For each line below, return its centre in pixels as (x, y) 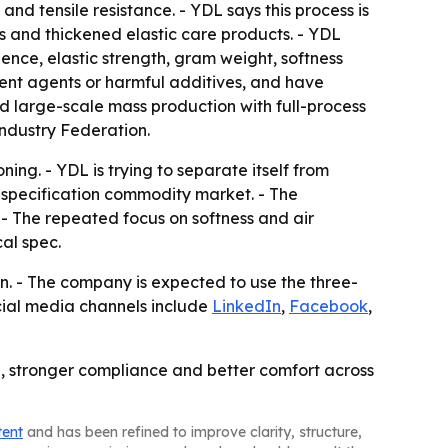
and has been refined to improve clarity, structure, (192, 432)
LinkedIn (246, 306)
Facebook (328, 306)
